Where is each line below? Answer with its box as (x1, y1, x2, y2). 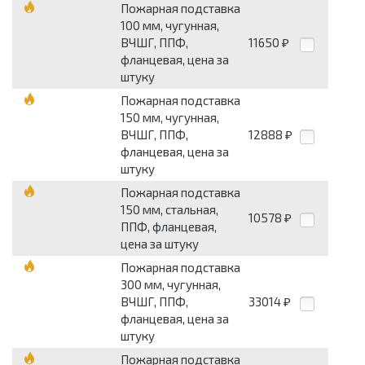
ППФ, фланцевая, (121, 219, 217, 235)
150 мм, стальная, (121, 202, 218, 218)
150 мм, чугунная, (121, 110, 219, 125)
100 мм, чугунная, (121, 18, 219, 33)
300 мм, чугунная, (121, 277, 221, 292)
